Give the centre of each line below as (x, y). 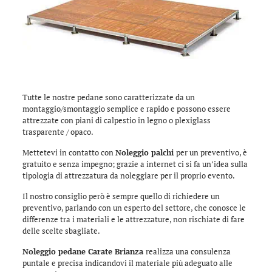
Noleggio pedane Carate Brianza (84, 251)
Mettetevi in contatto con (69, 152)
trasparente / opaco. (58, 131)
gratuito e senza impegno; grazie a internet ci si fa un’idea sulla (135, 164)
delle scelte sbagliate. (61, 230)
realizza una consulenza (188, 251)
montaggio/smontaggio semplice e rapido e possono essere (126, 108)
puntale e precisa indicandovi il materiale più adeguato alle (127, 263)
